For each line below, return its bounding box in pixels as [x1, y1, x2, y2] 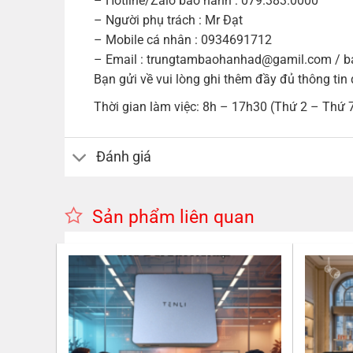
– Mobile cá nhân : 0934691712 [93, 32, 272, 47]
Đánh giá [96, 149, 152, 165]
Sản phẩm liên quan [91, 206, 255, 228]
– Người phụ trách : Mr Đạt [93, 12, 243, 28]
